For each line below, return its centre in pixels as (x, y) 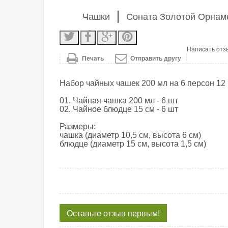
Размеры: (78, 126)
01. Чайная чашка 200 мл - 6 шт (119, 100)
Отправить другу (156, 58)
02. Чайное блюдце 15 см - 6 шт (119, 109)
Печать (93, 58)
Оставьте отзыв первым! (113, 213)
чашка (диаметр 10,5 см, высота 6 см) (130, 135)
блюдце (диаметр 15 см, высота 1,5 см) (133, 144)
